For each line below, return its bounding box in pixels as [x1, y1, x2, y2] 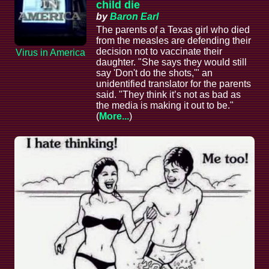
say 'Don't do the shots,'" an [96, 67, 213, 78]
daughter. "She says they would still [96, 56, 247, 67]
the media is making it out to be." [96, 100, 234, 110]
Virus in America [16, 47, 85, 58]
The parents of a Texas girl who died [96, 24, 250, 35]
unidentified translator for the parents [96, 78, 251, 89]
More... [99, 110, 129, 121]
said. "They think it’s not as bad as [96, 89, 241, 100]
